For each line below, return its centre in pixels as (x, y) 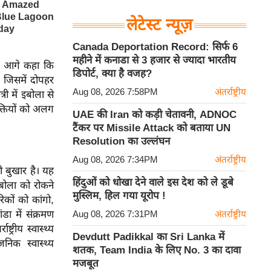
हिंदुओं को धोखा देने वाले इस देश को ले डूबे (153, 182)
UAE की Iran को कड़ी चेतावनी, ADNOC (155, 115)
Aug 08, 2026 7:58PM (115, 92)
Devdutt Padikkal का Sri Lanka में (149, 237)
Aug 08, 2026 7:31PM (115, 214)
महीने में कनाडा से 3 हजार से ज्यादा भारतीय (154, 60)
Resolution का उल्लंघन (121, 141)
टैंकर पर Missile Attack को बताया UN (152, 128)
